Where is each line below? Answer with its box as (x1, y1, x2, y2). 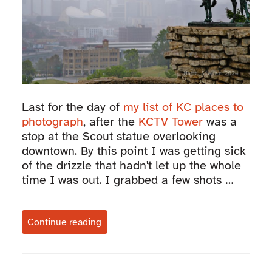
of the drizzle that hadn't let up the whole (21, 157, 241, 173)
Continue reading (27, 216, 102, 228)
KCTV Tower (138, 114, 203, 129)
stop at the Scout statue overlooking (21, 128, 216, 144)
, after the (83, 114, 138, 129)
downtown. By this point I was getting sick (21, 143, 246, 158)
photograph (21, 114, 83, 129)
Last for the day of (21, 99, 123, 115)
